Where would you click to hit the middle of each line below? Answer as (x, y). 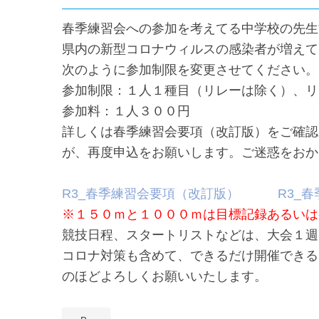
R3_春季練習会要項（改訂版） (151, 193)
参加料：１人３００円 (126, 110)
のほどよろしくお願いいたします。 (164, 276)
